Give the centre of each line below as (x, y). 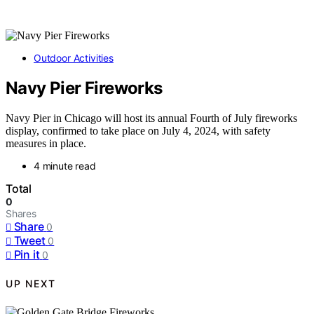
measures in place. (46, 143)
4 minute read (65, 165)
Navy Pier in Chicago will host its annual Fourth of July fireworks (151, 118)
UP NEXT (31, 284)
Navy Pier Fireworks (84, 88)
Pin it (27, 254)
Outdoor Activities (74, 58)
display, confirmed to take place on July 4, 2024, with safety (138, 130)
